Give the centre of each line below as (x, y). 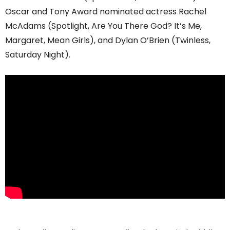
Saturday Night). (38, 55)
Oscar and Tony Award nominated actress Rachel (106, 12)
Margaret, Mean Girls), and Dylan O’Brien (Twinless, (108, 41)
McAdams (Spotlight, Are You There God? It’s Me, (103, 26)
